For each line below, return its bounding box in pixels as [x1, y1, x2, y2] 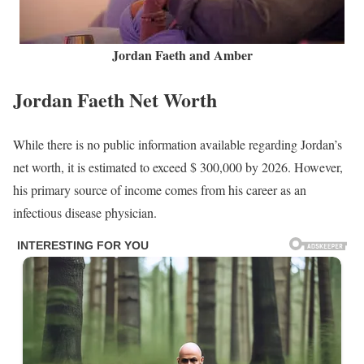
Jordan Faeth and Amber [111, 45, 253, 64]
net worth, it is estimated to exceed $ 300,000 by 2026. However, [13, 158, 343, 175]
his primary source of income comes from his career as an [13, 180, 306, 198]
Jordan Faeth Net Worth [13, 84, 217, 114]
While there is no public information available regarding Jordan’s [13, 135, 342, 153]
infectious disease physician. [13, 203, 157, 221]
